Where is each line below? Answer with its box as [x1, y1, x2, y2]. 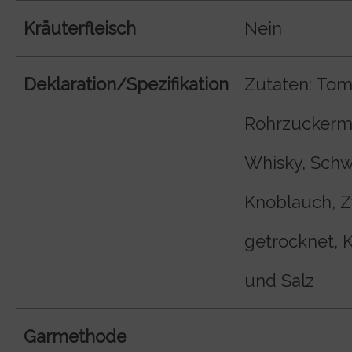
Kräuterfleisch [24, 18, 136, 39]
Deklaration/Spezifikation [24, 74, 229, 95]
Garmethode [24, 326, 126, 347]
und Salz [244, 270, 314, 291]
